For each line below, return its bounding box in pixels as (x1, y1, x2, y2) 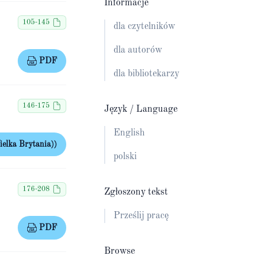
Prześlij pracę (114, 211, 169, 221)
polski (114, 152, 137, 161)
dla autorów (114, 46, 162, 55)
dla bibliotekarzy (114, 69, 179, 79)
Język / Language (104, 105, 177, 114)
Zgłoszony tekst (104, 188, 168, 197)
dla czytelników (114, 22, 175, 31)
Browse (104, 247, 135, 256)
